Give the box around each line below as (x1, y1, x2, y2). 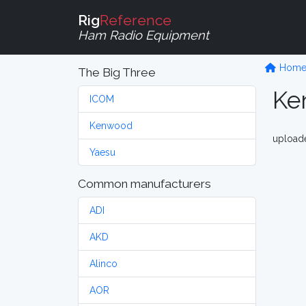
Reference (100, 11, 171, 29)
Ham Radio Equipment (78, 27, 209, 42)
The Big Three (78, 66, 156, 79)
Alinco (89, 258, 117, 269)
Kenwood (89, 120, 133, 131)
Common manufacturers (78, 177, 211, 191)
